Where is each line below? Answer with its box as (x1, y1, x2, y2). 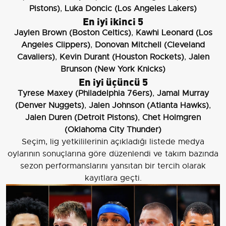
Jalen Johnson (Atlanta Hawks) (89, 100, 209, 111)
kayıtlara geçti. (84, 173, 142, 184)
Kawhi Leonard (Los (135, 28, 212, 38)
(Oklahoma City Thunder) (65, 125, 161, 135)
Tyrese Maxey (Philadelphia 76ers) (17, 88, 152, 99)
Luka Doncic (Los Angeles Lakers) (65, 4, 197, 14)
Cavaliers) (17, 52, 55, 63)
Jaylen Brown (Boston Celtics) (14, 28, 131, 38)
